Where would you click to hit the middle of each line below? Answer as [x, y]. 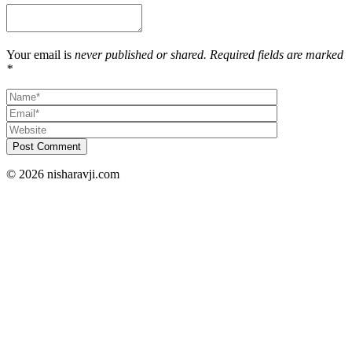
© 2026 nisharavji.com [63, 174]
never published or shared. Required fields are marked [209, 54]
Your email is [40, 54]
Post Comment [47, 146]
